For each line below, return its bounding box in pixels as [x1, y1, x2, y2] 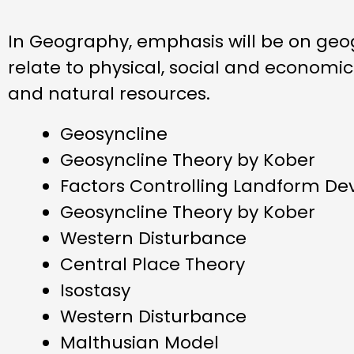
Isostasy [60, 278, 130, 303]
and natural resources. [8, 81, 210, 106]
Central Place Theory [60, 252, 245, 277]
